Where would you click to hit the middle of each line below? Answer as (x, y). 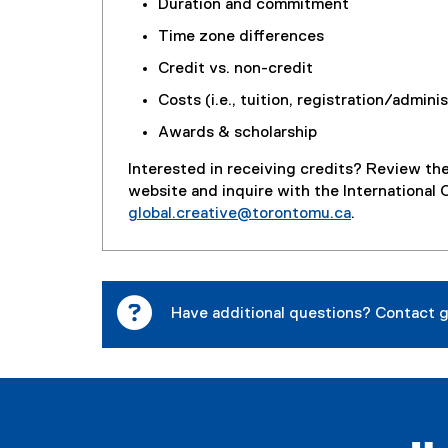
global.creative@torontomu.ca (239, 214)
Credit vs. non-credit (235, 69)
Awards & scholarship (237, 133)
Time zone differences (241, 37)
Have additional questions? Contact (305, 314)
